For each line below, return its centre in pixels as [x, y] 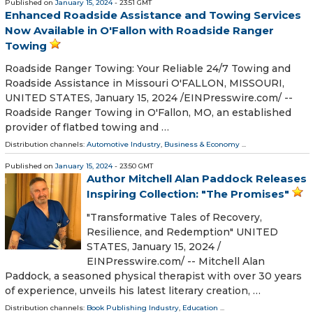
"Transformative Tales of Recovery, [174, 217]
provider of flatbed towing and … [87, 128]
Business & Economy [202, 145]
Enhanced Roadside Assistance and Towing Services [153, 15]
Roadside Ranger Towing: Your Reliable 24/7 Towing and [148, 69]
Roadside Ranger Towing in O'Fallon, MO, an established [148, 113]
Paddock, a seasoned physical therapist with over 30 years [153, 276]
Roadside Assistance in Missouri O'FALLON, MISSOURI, [145, 83]
